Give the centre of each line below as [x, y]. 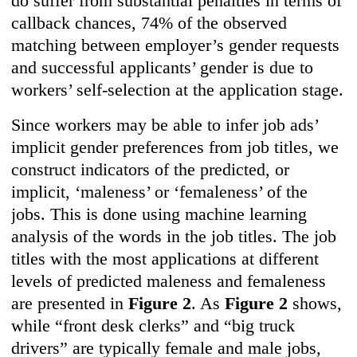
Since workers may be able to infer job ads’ [165, 125]
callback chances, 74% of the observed [149, 23]
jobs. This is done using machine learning [159, 214]
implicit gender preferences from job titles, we [175, 147]
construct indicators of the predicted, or [151, 170]
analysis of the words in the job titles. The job [174, 237]
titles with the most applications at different [165, 259]
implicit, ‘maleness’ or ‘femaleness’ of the [160, 192]
